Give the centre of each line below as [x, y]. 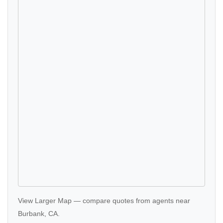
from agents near [162, 201]
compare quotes [108, 201]
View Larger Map [45, 201]
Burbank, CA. [39, 214]
